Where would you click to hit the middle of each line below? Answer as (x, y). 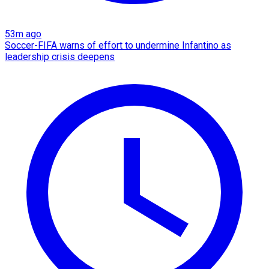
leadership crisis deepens (60, 56)
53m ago (23, 34)
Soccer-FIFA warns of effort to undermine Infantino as (118, 45)
